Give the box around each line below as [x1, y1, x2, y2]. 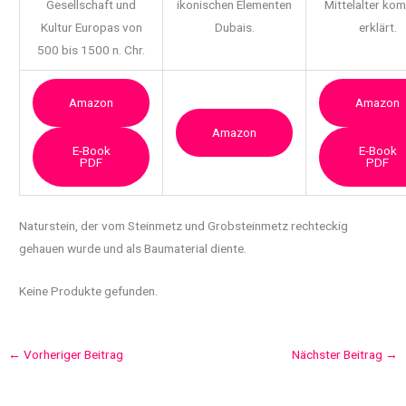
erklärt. [358, 20, 397, 35]
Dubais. [214, 20, 255, 35]
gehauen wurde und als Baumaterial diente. [19, 240, 247, 256]
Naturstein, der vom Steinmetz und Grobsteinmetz [19, 217, 292, 233]
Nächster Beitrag [291, 346, 385, 362]
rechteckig [291, 217, 349, 233]
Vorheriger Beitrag [21, 346, 124, 362]
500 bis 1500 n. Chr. [37, 43, 146, 58]
